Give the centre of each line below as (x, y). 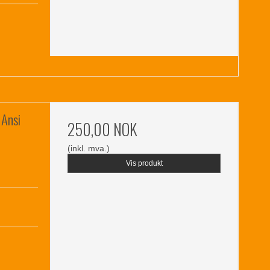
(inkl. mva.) (89, 148)
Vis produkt (144, 163)
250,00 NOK (103, 129)
